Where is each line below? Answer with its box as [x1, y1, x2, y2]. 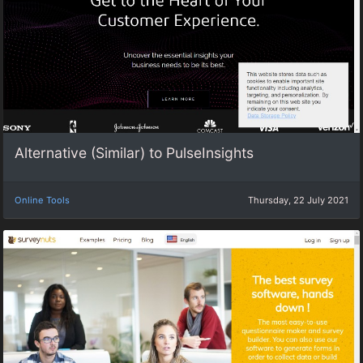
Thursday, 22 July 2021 [248, 194, 348, 206]
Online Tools [15, 194, 70, 206]
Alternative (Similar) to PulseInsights [15, 144, 254, 162]
